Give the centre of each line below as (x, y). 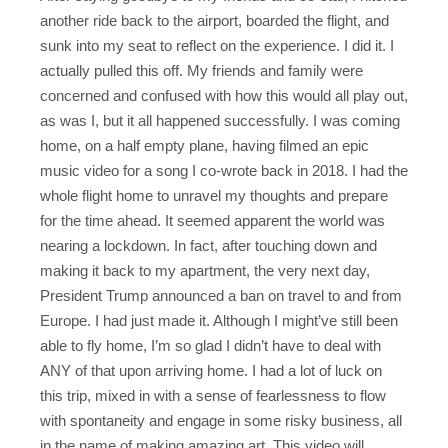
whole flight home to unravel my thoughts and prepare (214, 195)
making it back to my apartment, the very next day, (205, 270)
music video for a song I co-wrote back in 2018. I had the (224, 170)
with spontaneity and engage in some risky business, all (221, 420)
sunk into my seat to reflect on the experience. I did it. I (217, 45)
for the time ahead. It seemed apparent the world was (212, 220)
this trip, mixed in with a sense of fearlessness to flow (213, 395)
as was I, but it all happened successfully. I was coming (220, 120)
